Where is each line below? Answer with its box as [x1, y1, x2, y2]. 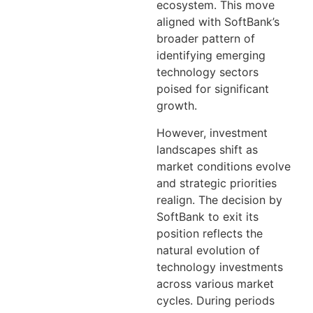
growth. [156, 99, 197, 113]
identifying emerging [156, 48, 265, 63]
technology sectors [156, 65, 259, 80]
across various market [156, 276, 274, 291]
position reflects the [156, 226, 263, 240]
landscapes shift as [156, 142, 258, 156]
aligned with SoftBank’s [156, 15, 279, 29]
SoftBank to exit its [156, 209, 259, 224]
